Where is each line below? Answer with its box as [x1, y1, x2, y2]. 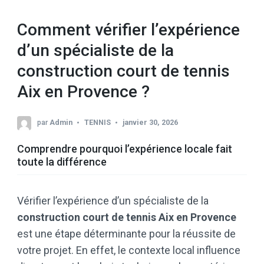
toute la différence [17, 156, 107, 169]
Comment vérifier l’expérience [17, 20, 240, 40]
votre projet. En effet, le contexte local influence [17, 244, 240, 257]
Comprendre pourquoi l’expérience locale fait [17, 143, 232, 156]
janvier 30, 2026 [123, 118, 178, 127]
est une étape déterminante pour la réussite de [17, 227, 236, 240]
